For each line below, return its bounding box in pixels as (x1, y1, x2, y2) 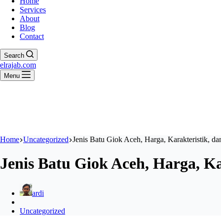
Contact (20, 32, 44, 40)
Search (4, 51, 24, 59)
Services (20, 5, 46, 14)
